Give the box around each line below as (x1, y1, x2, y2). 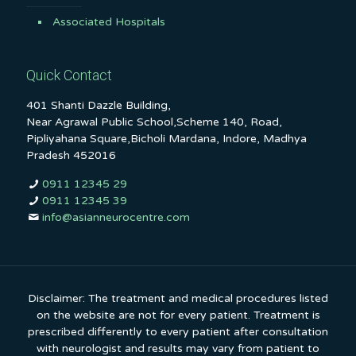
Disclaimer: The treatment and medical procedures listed (28, 291, 328, 305)
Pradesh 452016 (26, 148, 116, 162)
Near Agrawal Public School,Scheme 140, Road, (26, 114, 282, 129)
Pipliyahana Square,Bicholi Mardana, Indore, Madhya (26, 131, 307, 145)
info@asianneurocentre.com (41, 210, 190, 224)
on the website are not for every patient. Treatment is (36, 308, 320, 322)
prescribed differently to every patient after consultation (28, 324, 328, 339)
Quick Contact (26, 66, 112, 83)
